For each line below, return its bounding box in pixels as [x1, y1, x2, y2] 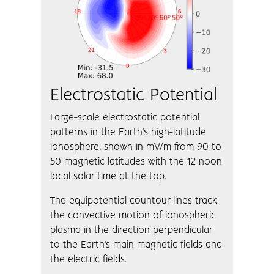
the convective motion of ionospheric [50, 210, 217, 220]
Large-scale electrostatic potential [50, 113, 200, 122]
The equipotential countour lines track [50, 196, 218, 206]
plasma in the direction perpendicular [50, 225, 213, 235]
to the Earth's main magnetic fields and [50, 240, 223, 250]
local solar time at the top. [50, 171, 167, 181]
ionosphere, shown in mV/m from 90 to [50, 142, 222, 152]
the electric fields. [50, 254, 127, 264]
